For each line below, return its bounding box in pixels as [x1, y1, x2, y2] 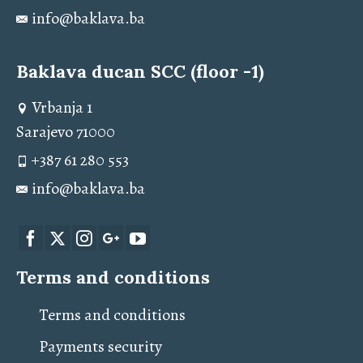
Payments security [39, 335, 162, 358]
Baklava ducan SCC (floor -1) [16, 60, 264, 83]
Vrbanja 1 [32, 96, 92, 118]
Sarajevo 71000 [16, 121, 115, 143]
